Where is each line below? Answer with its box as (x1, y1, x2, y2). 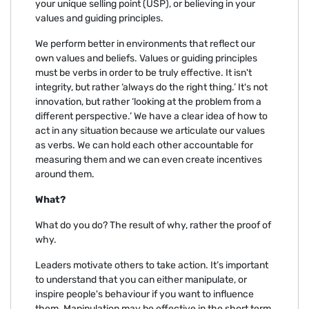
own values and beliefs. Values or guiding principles (35, 52, 257, 65)
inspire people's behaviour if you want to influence (35, 288, 254, 301)
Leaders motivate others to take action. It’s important (35, 259, 268, 272)
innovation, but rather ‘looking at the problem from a (35, 96, 261, 108)
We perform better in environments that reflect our (35, 38, 255, 50)
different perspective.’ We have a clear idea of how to (35, 110, 268, 123)
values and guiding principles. (35, 12, 163, 25)
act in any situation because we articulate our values (35, 125, 265, 137)
